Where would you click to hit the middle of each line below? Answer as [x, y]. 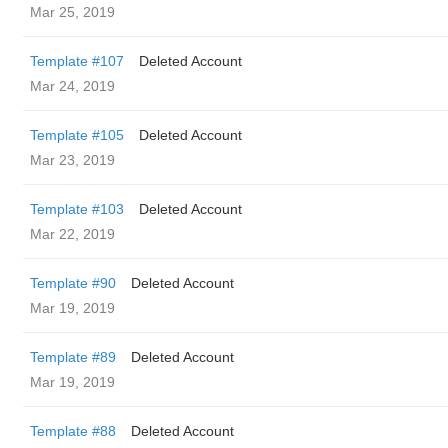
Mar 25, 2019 [72, 12]
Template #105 [77, 135]
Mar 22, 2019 [72, 234]
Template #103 [77, 209]
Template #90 [73, 283]
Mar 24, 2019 [72, 86]
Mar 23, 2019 [72, 160]
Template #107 [77, 61]
